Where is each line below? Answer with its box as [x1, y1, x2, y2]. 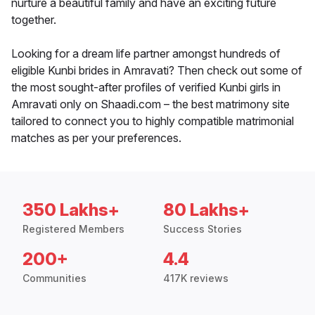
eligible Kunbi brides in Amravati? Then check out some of [11, 63, 302, 78]
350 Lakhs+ [22, 200, 120, 221]
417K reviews [163, 272, 229, 285]
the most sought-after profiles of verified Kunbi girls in [11, 80, 281, 95]
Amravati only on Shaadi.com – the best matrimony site [11, 97, 290, 112]
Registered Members [22, 223, 124, 236]
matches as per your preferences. [11, 131, 181, 146]
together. [11, 13, 56, 27]
